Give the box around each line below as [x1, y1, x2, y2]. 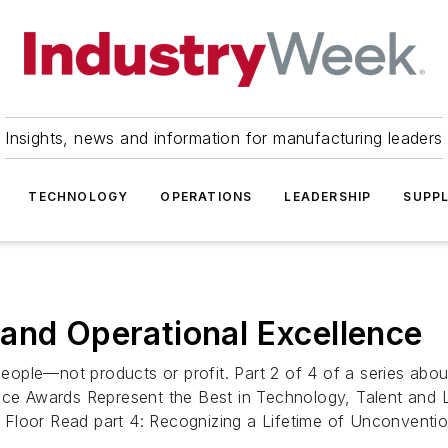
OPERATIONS [160, 189, 253, 204]
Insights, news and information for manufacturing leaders [5, 128, 443, 148]
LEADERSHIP [284, 189, 372, 204]
